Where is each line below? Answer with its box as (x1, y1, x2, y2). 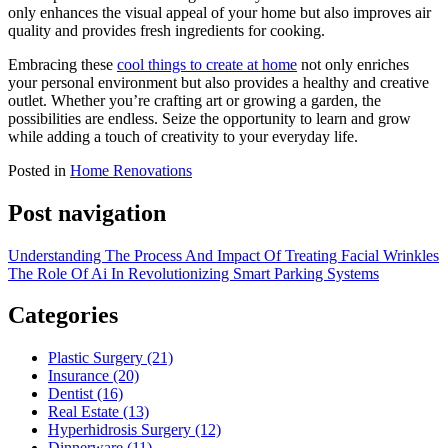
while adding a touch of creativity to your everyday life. (8, 127, 358, 145)
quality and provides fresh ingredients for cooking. (8, 21, 325, 39)
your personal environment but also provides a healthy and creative (8, 73, 429, 91)
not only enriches (297, 55, 409, 73)
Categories (8, 302, 118, 329)
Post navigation (8, 199, 166, 226)
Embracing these (8, 55, 117, 73)
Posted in (8, 161, 70, 179)
